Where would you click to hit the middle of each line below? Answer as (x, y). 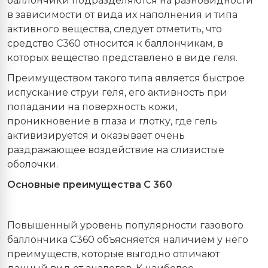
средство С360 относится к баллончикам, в (115, 43)
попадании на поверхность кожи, (92, 107)
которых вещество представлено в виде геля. (122, 57)
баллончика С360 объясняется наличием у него (128, 240)
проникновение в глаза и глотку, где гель (112, 121)
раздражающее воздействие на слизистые (116, 150)
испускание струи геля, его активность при (117, 93)
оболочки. (33, 165)
